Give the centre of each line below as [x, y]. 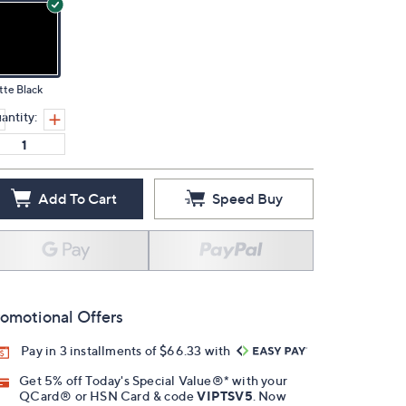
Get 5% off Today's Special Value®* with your [154, 381]
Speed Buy [247, 198]
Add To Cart [77, 198]
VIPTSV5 [225, 396]
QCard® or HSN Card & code [108, 396]
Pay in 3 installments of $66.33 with [127, 350]
